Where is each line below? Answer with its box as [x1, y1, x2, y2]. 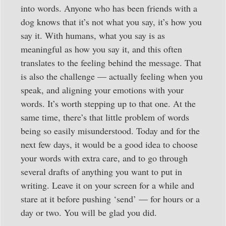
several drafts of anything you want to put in [21, 165, 182, 178]
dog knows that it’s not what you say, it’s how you [21, 16, 202, 28]
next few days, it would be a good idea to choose [21, 138, 198, 151]
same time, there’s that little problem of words [21, 111, 189, 124]
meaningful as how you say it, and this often [21, 43, 182, 55]
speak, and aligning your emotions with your [21, 84, 184, 96]
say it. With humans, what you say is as [21, 29, 165, 42]
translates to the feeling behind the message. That [21, 56, 201, 69]
